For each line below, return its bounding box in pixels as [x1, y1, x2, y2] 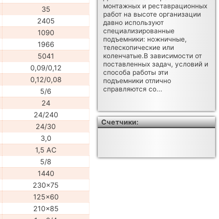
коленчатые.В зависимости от [103, 52, 202, 60]
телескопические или [103, 44, 175, 52]
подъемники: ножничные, [103, 35, 187, 44]
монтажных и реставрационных [103, 2, 208, 10]
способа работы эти [103, 68, 169, 77]
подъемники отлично [103, 77, 172, 85]
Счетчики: [101, 118, 139, 127]
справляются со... [103, 85, 163, 93]
